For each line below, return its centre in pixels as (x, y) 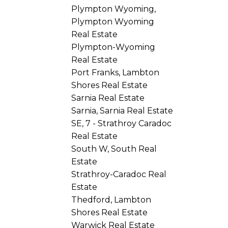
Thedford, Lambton (111, 199)
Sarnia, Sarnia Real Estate (122, 110)
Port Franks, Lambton (116, 72)
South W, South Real (114, 149)
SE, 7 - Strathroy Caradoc (122, 123)
